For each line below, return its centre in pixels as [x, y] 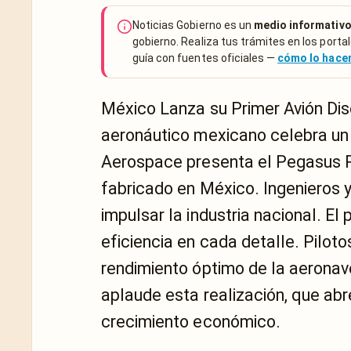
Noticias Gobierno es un [193, 25]
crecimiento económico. [191, 322]
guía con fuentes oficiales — [205, 58]
